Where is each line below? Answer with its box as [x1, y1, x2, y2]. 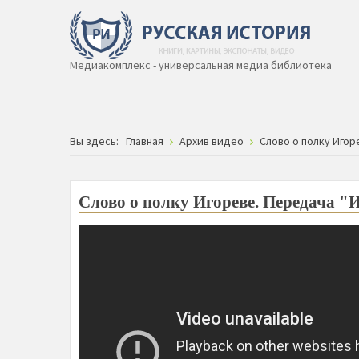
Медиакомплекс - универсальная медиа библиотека [70, 58, 332, 72]
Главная [126, 134, 163, 148]
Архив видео [179, 134, 244, 148]
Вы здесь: [70, 134, 123, 148]
